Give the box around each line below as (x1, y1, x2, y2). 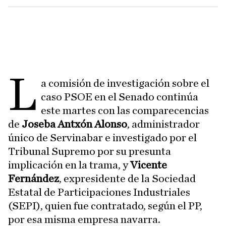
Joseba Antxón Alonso (22, 119, 127, 130)
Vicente (128, 159, 167, 171)
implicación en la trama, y (8, 159, 128, 171)
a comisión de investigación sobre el (41, 78, 210, 89)
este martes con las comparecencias (41, 105, 209, 116)
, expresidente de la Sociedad (59, 173, 196, 184)
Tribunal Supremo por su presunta (8, 146, 171, 157)
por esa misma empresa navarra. (8, 214, 160, 225)
